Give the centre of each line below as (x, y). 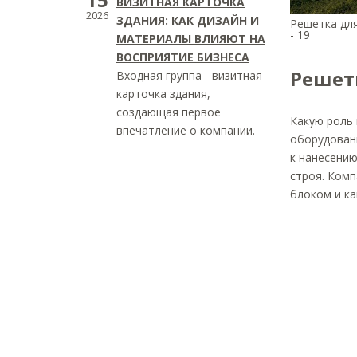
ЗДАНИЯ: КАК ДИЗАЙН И (188, 20)
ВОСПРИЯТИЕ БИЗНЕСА (183, 57)
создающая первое (169, 112)
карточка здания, (163, 94)
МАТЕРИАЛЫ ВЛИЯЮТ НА (191, 39)
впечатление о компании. (186, 130)
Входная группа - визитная (189, 75)
